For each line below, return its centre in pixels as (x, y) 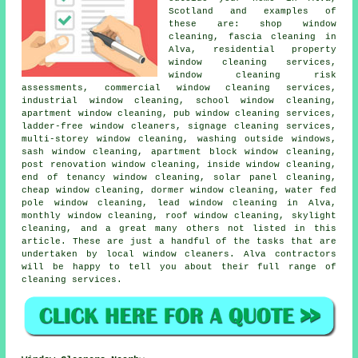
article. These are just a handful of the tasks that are (179, 241)
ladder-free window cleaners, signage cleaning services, (179, 126)
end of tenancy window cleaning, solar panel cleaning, (179, 177)
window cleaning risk (253, 75)
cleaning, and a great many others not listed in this (179, 228)
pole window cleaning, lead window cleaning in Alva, (179, 203)
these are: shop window (253, 24)
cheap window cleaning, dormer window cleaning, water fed (179, 190)
